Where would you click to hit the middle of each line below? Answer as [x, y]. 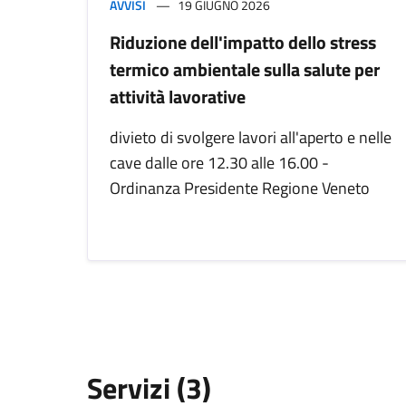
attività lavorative [178, 97]
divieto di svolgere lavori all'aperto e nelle [251, 138]
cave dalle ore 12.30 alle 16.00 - [219, 163]
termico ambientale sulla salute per [245, 70]
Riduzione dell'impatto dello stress [243, 43]
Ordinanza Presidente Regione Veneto [240, 188]
